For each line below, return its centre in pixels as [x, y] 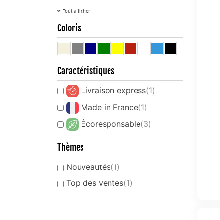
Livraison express [113, 90]
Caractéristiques [86, 71]
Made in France [110, 107]
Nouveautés [88, 167]
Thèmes [70, 148]
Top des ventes [95, 183]
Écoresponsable [111, 124]
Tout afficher [77, 11]
